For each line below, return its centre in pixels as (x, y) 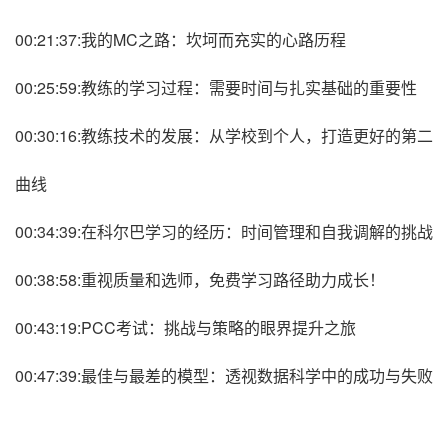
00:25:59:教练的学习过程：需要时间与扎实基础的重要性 (216, 87)
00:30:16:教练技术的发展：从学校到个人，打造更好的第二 (224, 135)
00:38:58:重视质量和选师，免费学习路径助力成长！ (200, 279)
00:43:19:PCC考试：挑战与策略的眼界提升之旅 (185, 327)
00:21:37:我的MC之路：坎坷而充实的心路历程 (180, 39)
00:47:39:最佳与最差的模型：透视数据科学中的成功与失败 (224, 375)
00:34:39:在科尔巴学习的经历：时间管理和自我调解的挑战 (224, 231)
